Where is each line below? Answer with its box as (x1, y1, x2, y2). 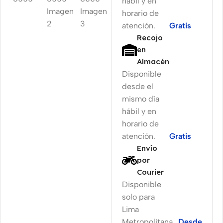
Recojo (137, 32, 163, 42)
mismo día (122, 94, 159, 104)
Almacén (137, 56, 169, 66)
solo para (122, 192, 155, 202)
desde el (122, 81, 153, 91)
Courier (137, 167, 164, 177)
